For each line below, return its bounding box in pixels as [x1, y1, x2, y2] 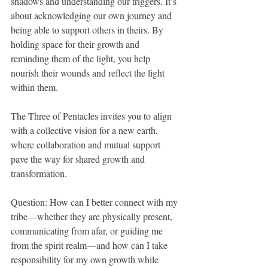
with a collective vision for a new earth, [11, 124, 160, 137]
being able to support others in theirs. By [11, 23, 166, 36]
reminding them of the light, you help [11, 52, 153, 65]
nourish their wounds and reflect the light [11, 66, 167, 80]
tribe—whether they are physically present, [11, 210, 175, 223]
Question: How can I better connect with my [11, 196, 180, 209]
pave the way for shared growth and [11, 153, 147, 166]
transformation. [11, 167, 67, 180]
